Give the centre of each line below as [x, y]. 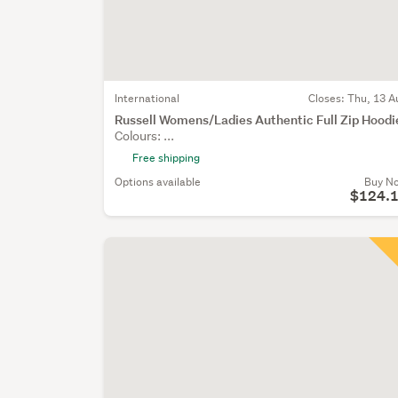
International [147, 98]
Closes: [328, 98]
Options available [158, 181]
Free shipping [167, 157]
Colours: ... [145, 135]
